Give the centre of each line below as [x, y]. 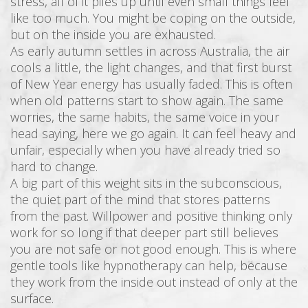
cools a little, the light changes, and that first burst [151, 67]
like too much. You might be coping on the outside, [153, 18]
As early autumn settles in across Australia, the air [150, 51]
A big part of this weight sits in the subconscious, [146, 183]
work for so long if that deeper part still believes [144, 232]
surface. [32, 298]
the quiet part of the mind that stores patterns [140, 199]
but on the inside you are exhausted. [113, 34]
